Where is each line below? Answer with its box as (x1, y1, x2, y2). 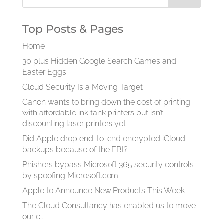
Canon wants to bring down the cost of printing (22, 97, 190, 107)
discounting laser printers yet (22, 119, 126, 128)
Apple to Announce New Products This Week (22, 186, 185, 195)
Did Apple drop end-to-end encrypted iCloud (22, 134, 185, 143)
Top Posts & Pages (22, 22, 123, 36)
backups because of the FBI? (22, 145, 128, 154)
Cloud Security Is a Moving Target (22, 82, 143, 92)
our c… (22, 212, 44, 221)
